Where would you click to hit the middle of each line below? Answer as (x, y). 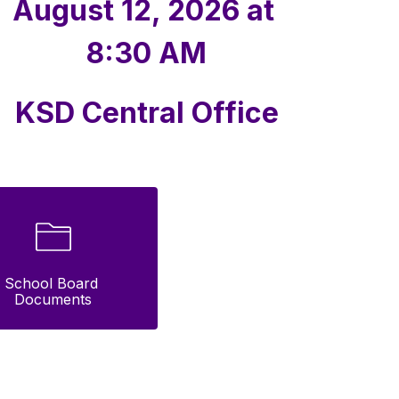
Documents (53, 300)
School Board (51, 284)
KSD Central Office (147, 113)
